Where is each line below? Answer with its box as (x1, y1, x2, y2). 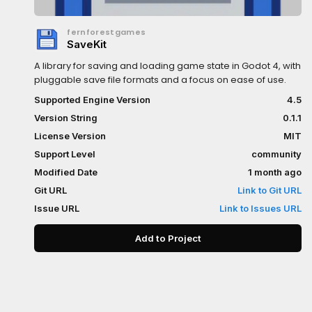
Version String (34, 112, 98, 123)
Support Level (34, 148, 96, 159)
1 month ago (248, 166, 302, 178)
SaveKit (67, 38, 107, 51)
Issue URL (34, 203, 80, 214)
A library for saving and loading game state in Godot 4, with (34, 59, 302, 72)
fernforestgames (67, 26, 146, 38)
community (251, 148, 302, 159)
